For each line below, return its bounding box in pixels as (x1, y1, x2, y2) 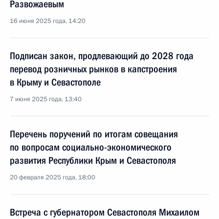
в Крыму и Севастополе (10, 76, 101, 88)
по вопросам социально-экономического (10, 141, 172, 153)
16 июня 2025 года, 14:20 (10, 17, 86, 25)
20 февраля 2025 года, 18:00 (10, 173, 95, 182)
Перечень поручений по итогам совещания (10, 128, 178, 140)
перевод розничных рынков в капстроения (10, 63, 177, 75)
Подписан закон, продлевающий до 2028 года (10, 50, 194, 62)
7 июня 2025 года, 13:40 (10, 95, 82, 104)
